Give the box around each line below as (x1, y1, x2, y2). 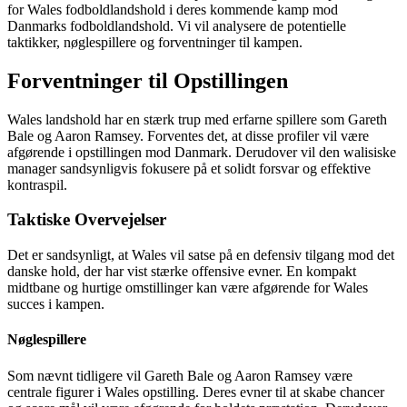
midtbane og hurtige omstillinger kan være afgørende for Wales (7, 280, 368, 296)
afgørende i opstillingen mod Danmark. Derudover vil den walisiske (7, 144, 396, 160)
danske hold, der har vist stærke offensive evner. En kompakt (7, 263, 356, 280)
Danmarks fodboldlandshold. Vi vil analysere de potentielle (7, 17, 346, 34)
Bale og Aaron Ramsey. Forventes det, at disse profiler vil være (7, 127, 369, 144)
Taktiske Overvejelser (7, 210, 166, 230)
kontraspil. (7, 176, 67, 193)
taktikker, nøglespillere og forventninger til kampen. (7, 34, 303, 50)
